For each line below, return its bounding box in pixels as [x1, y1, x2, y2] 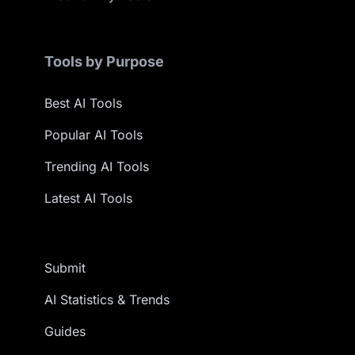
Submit [44, 260, 86, 276]
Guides [44, 323, 86, 339]
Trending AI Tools [44, 158, 149, 174]
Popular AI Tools [44, 127, 143, 143]
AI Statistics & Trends [44, 292, 170, 307]
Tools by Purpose [44, 53, 164, 70]
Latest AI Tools [44, 190, 132, 206]
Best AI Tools [44, 95, 122, 111]
